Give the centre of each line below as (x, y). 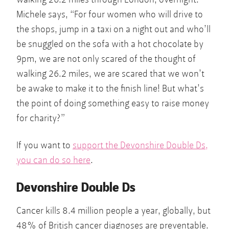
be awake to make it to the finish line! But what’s (110, 88)
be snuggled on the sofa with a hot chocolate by (110, 44)
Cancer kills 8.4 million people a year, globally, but (113, 211)
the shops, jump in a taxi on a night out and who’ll (113, 29)
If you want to (44, 145)
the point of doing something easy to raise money (113, 103)
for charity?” (41, 118)
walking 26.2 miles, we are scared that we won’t (110, 74)
